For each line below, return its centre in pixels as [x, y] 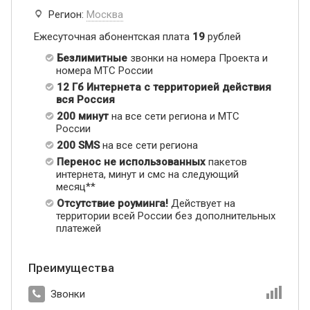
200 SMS [78, 146]
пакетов [226, 162]
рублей [223, 37]
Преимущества [71, 268]
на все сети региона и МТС [174, 117]
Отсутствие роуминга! [112, 204]
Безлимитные [93, 58]
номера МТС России [104, 71]
